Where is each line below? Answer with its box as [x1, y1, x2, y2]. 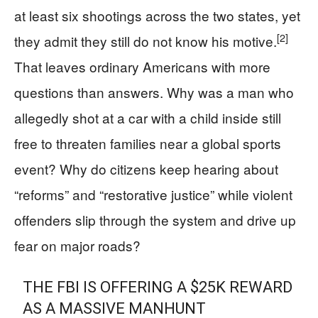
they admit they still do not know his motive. [14, 31, 277, 50]
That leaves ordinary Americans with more [14, 56, 270, 76]
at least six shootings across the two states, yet [14, 5, 300, 25]
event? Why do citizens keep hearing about [14, 158, 278, 178]
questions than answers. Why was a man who [14, 82, 294, 102]
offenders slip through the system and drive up [14, 209, 296, 229]
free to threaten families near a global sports [14, 133, 281, 153]
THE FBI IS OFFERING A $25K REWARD [23, 278, 293, 296]
